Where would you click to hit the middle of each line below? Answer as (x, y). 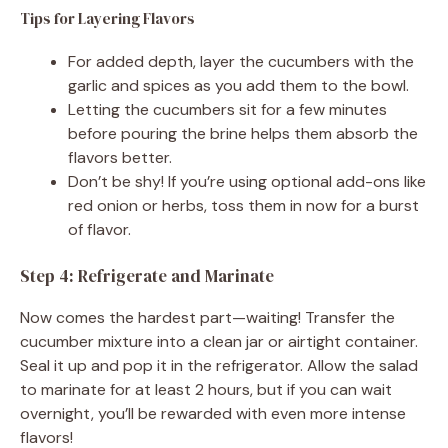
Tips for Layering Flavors (107, 18)
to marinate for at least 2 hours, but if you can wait (206, 389)
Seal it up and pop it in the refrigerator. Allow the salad (219, 365)
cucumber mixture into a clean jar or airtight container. (219, 341)
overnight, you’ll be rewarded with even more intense (213, 413)
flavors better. (120, 157)
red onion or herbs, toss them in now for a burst (243, 205)
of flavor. (99, 229)
